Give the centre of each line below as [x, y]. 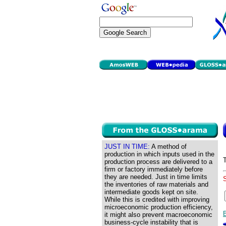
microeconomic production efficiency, [159, 207]
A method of [168, 147]
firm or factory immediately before [154, 169]
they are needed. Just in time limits [156, 177]
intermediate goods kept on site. [151, 192]
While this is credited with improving [157, 200]
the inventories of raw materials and [156, 184]
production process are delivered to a [158, 162]
